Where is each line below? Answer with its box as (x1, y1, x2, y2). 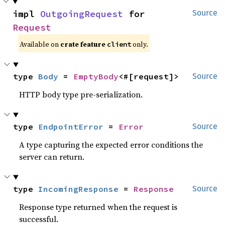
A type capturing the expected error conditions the (19, 139, 203, 151)
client (107, 40, 132, 49)
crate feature (60, 39, 107, 50)
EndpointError (38, 122, 104, 132)
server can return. (19, 151, 85, 163)
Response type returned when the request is (19, 201, 178, 213)
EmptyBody (73, 71, 119, 82)
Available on (20, 39, 61, 50)
